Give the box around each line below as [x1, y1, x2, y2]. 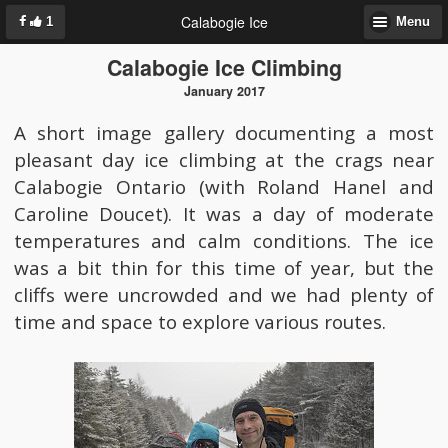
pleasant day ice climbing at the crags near [13, 146, 435, 173]
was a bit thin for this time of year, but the [13, 254, 435, 281]
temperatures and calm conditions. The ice [13, 227, 435, 254]
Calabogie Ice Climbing [106, 51, 342, 83]
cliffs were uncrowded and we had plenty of [13, 281, 435, 308]
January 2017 [183, 81, 265, 100]
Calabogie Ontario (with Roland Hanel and [13, 173, 435, 200]
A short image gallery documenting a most [13, 119, 435, 146]
